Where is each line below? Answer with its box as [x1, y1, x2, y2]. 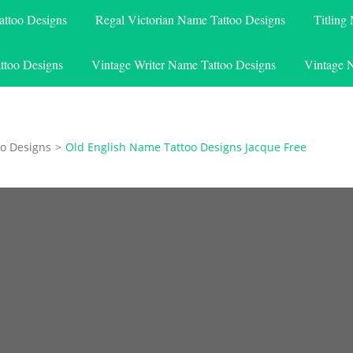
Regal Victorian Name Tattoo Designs [95, 10, 285, 28]
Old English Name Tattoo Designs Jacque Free [65, 139, 307, 154]
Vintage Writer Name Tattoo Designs [91, 55, 276, 72]
